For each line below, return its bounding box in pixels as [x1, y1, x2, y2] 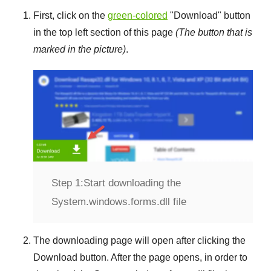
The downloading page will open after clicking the [33, 235, 246, 246]
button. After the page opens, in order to [77, 252, 247, 263]
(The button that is [175, 27, 252, 38]
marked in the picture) [33, 44, 126, 54]
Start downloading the [83, 177, 181, 189]
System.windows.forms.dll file [51, 195, 186, 207]
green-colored [108, 10, 168, 21]
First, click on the [33, 10, 108, 21]
